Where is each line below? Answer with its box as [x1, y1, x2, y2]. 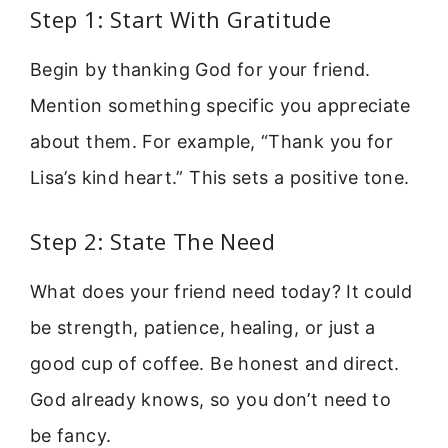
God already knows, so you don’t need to [30, 389, 392, 411]
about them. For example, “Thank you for [30, 130, 394, 152]
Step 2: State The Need [30, 226, 275, 257]
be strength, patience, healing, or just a [30, 317, 376, 339]
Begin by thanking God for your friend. [30, 58, 371, 80]
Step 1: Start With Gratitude [30, 3, 332, 34]
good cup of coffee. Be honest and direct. [30, 353, 400, 375]
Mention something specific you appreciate [30, 94, 411, 116]
